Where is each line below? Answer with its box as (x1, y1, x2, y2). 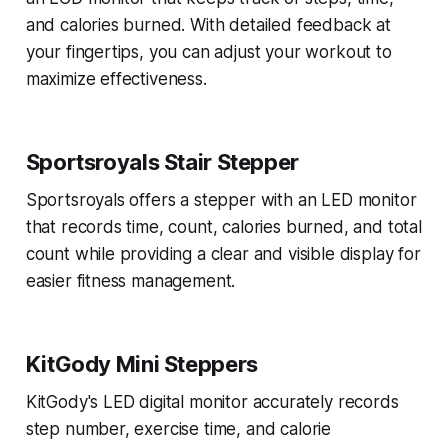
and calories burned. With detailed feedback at (25, 15, 391, 36)
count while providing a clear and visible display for (25, 244, 421, 265)
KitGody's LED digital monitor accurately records (25, 392, 399, 413)
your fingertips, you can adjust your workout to (25, 42, 392, 63)
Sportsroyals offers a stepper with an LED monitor (25, 190, 417, 211)
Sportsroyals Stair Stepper (25, 149, 299, 176)
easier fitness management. (25, 271, 236, 292)
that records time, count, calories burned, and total (25, 217, 422, 238)
